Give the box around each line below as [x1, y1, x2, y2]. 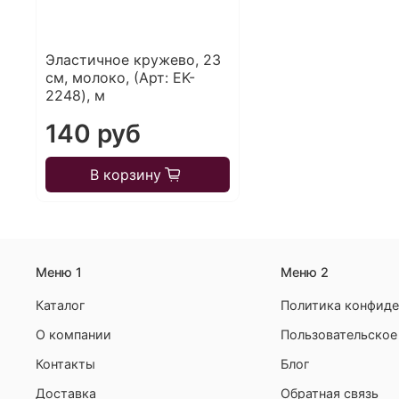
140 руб [45, 118, 141, 150]
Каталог [36, 297, 85, 313]
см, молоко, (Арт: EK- [45, 69, 195, 87]
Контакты [36, 355, 95, 371]
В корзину [89, 166, 161, 184]
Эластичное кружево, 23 [45, 51, 221, 69]
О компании [36, 326, 111, 342]
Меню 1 [36, 264, 82, 280]
